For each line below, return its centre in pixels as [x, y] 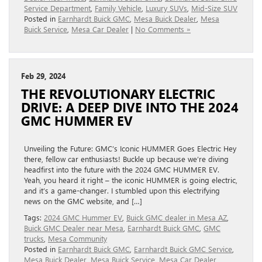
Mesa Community [77, 238]
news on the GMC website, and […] [83, 201]
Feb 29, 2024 [43, 75]
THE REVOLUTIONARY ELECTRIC [118, 93]
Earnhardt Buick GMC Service [183, 249]
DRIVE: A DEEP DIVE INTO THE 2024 [130, 107]
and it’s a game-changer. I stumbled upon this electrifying [122, 190]
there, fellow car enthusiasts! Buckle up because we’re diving [126, 158]
